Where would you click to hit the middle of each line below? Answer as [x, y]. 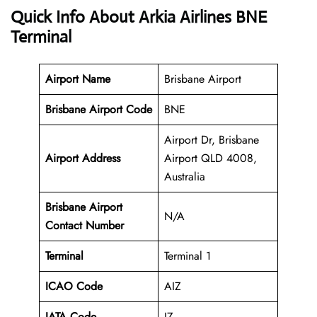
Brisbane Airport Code [99, 110]
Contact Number [85, 226]
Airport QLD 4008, [211, 158]
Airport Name [78, 79]
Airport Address [83, 158]
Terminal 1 [188, 256]
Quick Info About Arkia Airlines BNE [139, 17]
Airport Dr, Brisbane [212, 140]
